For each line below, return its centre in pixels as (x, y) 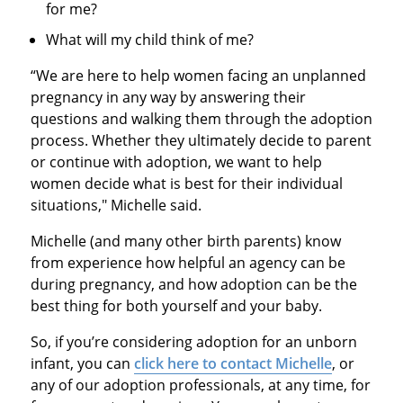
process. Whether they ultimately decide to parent (201, 141)
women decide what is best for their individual (186, 184)
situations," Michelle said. (116, 206)
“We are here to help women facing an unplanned (198, 76)
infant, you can (82, 364)
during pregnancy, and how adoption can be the (193, 285)
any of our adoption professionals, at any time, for (200, 385)
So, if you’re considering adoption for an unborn (193, 342)
